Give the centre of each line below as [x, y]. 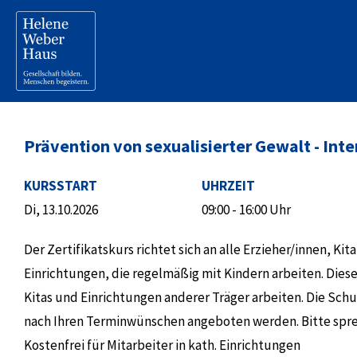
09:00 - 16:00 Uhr [246, 210]
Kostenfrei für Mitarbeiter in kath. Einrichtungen [162, 345]
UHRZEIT [228, 186]
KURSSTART [61, 186]
